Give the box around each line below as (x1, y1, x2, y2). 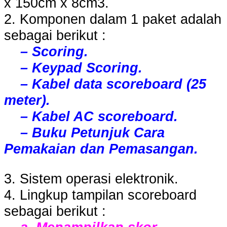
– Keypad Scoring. (4, 59, 142, 75)
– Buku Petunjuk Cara (4, 124, 165, 140)
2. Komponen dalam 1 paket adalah (4, 11, 221, 27)
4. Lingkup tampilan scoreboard (4, 187, 197, 203)
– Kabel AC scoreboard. (4, 108, 178, 124)
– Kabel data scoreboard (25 (4, 75, 206, 92)
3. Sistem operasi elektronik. (4, 171, 178, 187)
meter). (4, 92, 50, 108)
